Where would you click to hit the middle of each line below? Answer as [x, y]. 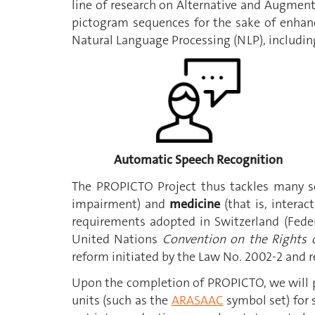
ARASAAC [197, 301]
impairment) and [121, 204]
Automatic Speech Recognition [198, 160]
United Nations [117, 239]
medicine [195, 204]
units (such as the [122, 301]
